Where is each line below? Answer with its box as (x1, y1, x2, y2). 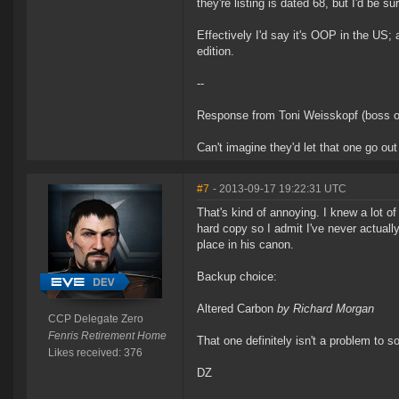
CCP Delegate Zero (47, 313, 143, 326)
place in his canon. (197, 238, 294, 252)
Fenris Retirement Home (47, 330, 167, 343)
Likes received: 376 (47, 346, 142, 360)
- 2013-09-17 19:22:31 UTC (213, 183, 346, 196)
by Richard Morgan (277, 302, 374, 316)
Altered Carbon (197, 302, 277, 316)
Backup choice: (197, 270, 277, 284)
